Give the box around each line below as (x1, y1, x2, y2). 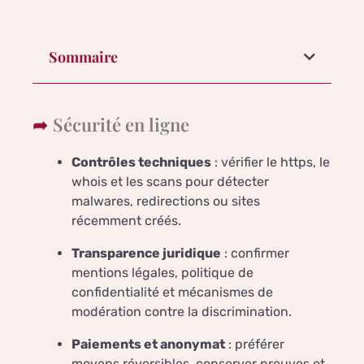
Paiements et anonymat (71, 336, 225, 353)
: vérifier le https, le (211, 154, 330, 171)
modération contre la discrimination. (71, 304, 292, 320)
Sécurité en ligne (53, 112, 189, 137)
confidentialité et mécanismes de (71, 284, 273, 301)
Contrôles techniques (71, 154, 211, 171)
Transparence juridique (71, 245, 221, 262)
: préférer (225, 336, 284, 353)
